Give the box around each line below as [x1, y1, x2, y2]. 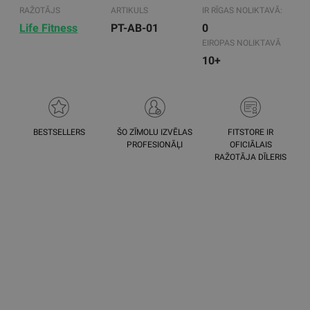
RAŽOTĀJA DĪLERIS [215, 152, 287, 162]
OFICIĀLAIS [229, 140, 272, 149]
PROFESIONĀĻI [127, 140, 183, 149]
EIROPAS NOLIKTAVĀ [201, 38, 281, 48]
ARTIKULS [111, 6, 149, 15]
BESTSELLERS [33, 127, 85, 137]
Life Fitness [19, 21, 78, 35]
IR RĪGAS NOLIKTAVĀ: [201, 6, 282, 15]
